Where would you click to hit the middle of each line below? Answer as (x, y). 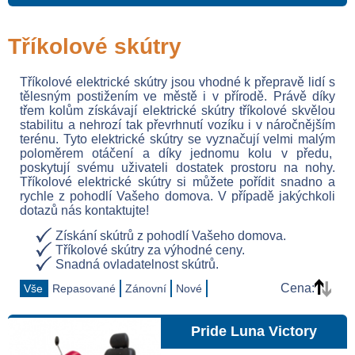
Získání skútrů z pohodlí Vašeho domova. (171, 236)
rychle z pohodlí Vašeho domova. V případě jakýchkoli (177, 196)
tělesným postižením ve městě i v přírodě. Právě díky (177, 96)
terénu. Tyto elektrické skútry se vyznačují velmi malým (177, 139)
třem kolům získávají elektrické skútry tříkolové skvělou (177, 111)
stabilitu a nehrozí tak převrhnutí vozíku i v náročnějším (177, 125)
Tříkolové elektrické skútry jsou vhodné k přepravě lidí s (177, 82)
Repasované (84, 288)
